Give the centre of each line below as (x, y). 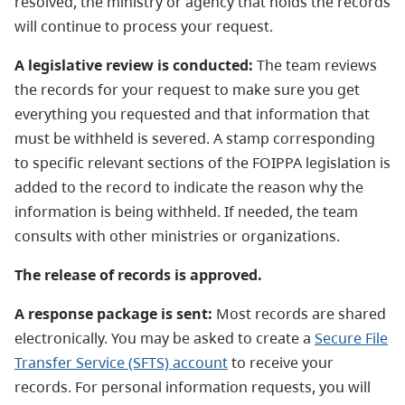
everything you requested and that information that (192, 113)
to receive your (281, 362)
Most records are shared (301, 313)
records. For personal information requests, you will (193, 386)
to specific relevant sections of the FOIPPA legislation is (202, 162)
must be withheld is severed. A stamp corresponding (195, 138)
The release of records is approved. (138, 274)
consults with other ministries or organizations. (179, 235)
